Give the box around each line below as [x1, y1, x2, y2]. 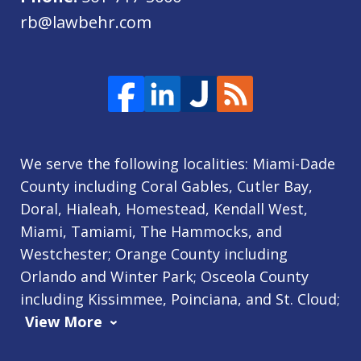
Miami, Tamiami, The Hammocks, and [20, 221, 282, 241]
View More [25, 311, 102, 331]
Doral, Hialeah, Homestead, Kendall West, [20, 198, 308, 218]
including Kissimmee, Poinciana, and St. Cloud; [20, 288, 340, 309]
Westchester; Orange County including [20, 243, 288, 263]
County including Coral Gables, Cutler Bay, [20, 176, 313, 196]
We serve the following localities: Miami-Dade [20, 153, 335, 173]
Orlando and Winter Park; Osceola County [20, 266, 309, 286]
